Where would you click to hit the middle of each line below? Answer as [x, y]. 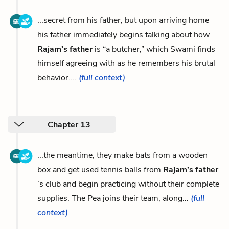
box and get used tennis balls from [100, 170]
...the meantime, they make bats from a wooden [122, 155]
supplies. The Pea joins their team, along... [114, 198]
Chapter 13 [69, 125]
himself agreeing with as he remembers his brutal [126, 63]
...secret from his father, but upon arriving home [123, 20]
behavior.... [58, 78]
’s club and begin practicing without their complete [128, 184]
